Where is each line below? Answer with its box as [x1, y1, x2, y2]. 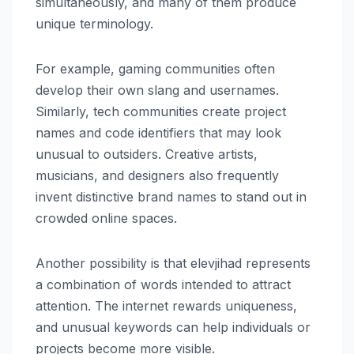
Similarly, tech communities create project [36, 103, 286, 119]
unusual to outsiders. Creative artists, [36, 145, 258, 162]
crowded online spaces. [36, 209, 177, 226]
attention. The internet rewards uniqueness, [36, 297, 297, 314]
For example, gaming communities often [36, 60, 275, 77]
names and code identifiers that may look [36, 124, 281, 141]
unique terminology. [36, 15, 153, 32]
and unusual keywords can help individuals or [36, 318, 311, 335]
